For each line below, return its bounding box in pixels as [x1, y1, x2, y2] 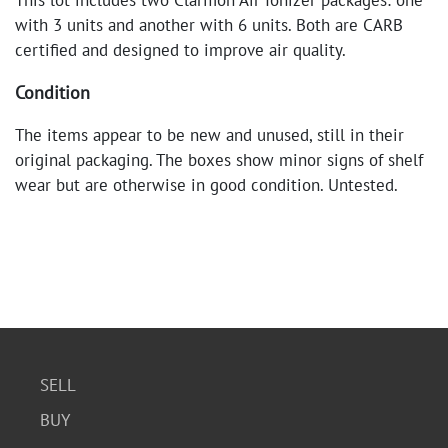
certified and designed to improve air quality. [15, 39, 350, 61]
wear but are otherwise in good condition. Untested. [15, 174, 398, 196]
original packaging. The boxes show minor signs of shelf [15, 149, 423, 171]
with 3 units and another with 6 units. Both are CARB [15, 14, 403, 36]
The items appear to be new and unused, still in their [15, 124, 404, 146]
